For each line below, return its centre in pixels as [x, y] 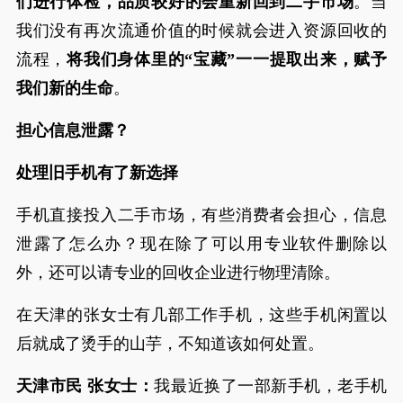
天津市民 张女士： [85, 386]
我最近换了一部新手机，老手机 [271, 386]
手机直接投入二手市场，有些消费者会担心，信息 [201, 215]
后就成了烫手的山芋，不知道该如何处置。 [170, 344]
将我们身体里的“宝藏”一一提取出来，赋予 [227, 59]
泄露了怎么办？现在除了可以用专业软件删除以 [201, 244]
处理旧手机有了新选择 [97, 173]
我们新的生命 [64, 88]
